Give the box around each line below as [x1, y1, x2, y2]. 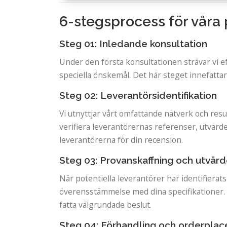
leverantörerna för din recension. [59, 134, 183, 145]
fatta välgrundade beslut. [59, 199, 152, 210]
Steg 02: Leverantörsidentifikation [59, 89, 217, 101]
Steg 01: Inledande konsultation [59, 38, 207, 49]
